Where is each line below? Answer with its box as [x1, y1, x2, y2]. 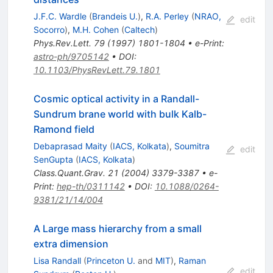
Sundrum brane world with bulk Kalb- [33, 108, 207, 121]
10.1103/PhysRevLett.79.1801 [33, 65, 160, 76]
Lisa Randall [33, 255, 81, 266]
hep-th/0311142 [56, 181, 125, 192]
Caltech [124, 24, 155, 35]
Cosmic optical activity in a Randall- [33, 93, 199, 105]
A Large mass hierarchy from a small [33, 222, 202, 235]
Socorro [33, 24, 65, 35]
